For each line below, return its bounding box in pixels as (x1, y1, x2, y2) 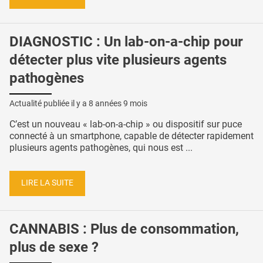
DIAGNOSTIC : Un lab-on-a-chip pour (9, 33, 243, 50)
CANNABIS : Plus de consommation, (9, 221, 239, 238)
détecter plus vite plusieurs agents (9, 52, 227, 69)
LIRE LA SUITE (21, 178, 73, 188)
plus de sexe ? (9, 239, 99, 256)
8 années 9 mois (89, 98, 147, 108)
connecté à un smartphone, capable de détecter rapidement (9, 130, 254, 141)
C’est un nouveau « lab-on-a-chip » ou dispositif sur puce (9, 118, 242, 130)
